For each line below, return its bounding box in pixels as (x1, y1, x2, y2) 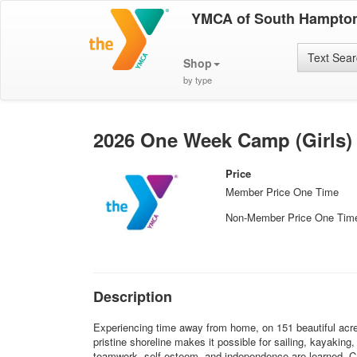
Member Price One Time (226, 184, 339, 199)
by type (182, 73, 212, 86)
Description (93, 286, 172, 307)
